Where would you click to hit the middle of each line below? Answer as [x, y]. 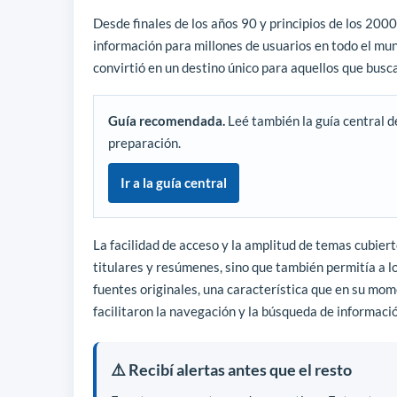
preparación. [144, 143]
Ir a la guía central [174, 183]
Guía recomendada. [167, 121]
